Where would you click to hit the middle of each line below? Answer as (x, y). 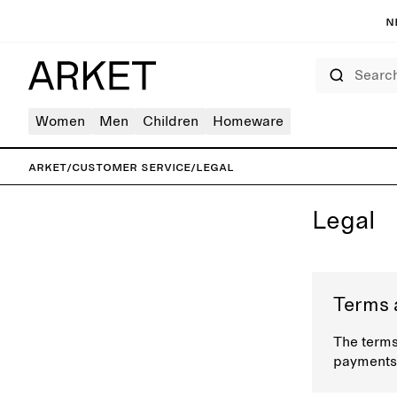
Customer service (131, 167)
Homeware (248, 121)
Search (329, 63)
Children (171, 121)
